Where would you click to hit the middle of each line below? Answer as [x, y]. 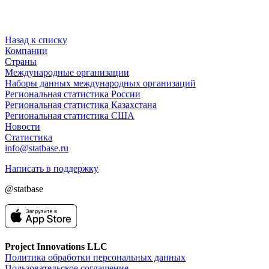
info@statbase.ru [37, 148]
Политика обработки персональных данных [95, 257]
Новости [23, 126]
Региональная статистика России [73, 94]
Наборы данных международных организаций [100, 83]
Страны [21, 61]
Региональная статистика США [70, 115]
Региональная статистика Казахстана [81, 104]
